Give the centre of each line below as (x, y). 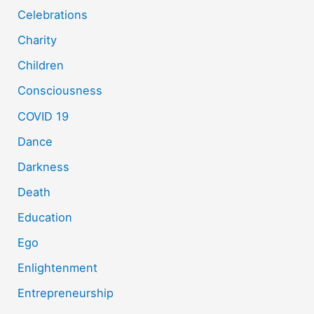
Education (45, 217)
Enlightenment (58, 268)
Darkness (44, 166)
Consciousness (60, 91)
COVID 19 (43, 116)
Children (41, 66)
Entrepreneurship (66, 293)
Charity (37, 40)
